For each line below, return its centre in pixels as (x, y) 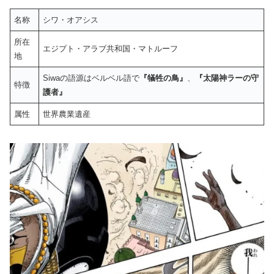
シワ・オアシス (71, 20)
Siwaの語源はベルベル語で (91, 78)
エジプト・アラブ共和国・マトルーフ (111, 49)
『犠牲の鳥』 (164, 78)
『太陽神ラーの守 (227, 78)
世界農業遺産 (67, 114)
